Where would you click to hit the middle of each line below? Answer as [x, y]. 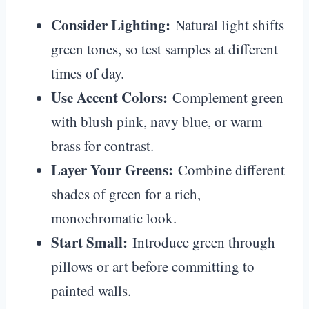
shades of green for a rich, [126, 193]
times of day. [88, 73]
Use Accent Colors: [109, 97]
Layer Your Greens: [112, 169]
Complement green [226, 97]
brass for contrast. [102, 145]
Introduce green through [201, 242]
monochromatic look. [114, 218]
